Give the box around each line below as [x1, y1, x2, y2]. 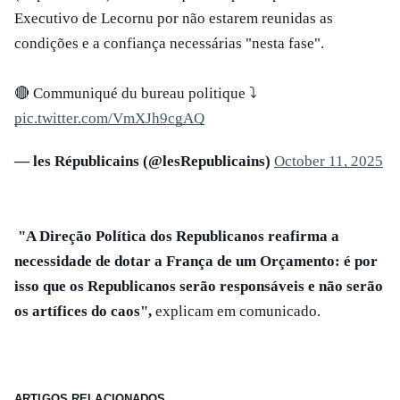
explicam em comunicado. [155, 303, 324, 320]
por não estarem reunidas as [157, 10, 333, 27]
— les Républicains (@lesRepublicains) [14, 153, 274, 170]
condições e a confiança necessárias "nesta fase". [14, 35, 328, 52]
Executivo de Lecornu [14, 10, 154, 27]
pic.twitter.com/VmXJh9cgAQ [14, 110, 204, 127]
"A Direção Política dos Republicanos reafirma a [14, 228, 339, 245]
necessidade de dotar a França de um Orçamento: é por [14, 253, 378, 270]
